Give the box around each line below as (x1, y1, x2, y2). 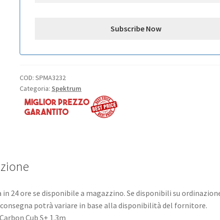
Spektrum (51, 83, 82, 93)
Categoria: (19, 83, 52, 93)
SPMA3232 (35, 73, 66, 82)
